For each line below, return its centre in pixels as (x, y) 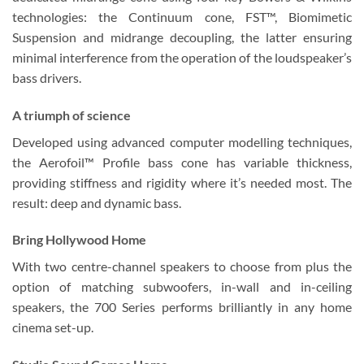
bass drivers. (47, 77)
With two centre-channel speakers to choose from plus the (182, 266)
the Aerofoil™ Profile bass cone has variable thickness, (182, 162)
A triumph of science (71, 115)
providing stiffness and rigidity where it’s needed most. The (182, 182)
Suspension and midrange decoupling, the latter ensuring (182, 37)
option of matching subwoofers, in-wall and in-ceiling (182, 287)
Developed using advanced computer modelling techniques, (182, 141)
